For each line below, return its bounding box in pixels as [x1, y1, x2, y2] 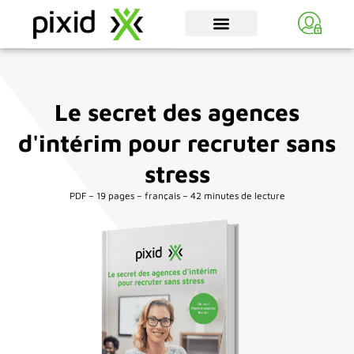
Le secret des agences [55, 97, 299, 126]
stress [144, 159, 210, 187]
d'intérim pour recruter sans [18, 128, 336, 156]
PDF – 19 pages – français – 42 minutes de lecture [69, 189, 285, 201]
